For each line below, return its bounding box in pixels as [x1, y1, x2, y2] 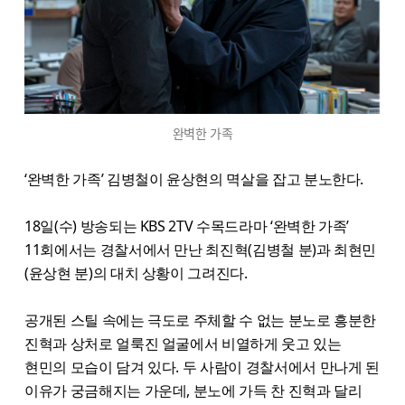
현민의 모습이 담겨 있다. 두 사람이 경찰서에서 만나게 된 [24, 356, 380, 377]
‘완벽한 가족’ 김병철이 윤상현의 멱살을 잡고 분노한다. [24, 168, 364, 189]
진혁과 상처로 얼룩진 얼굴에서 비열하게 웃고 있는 [24, 333, 342, 353]
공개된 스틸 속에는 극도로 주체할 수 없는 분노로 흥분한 [24, 309, 377, 330]
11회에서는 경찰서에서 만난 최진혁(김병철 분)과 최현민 [24, 239, 377, 259]
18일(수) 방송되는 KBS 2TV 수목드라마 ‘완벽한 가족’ [24, 215, 350, 236]
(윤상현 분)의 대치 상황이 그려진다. [24, 262, 248, 283]
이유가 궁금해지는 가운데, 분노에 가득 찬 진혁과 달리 [24, 380, 363, 400]
